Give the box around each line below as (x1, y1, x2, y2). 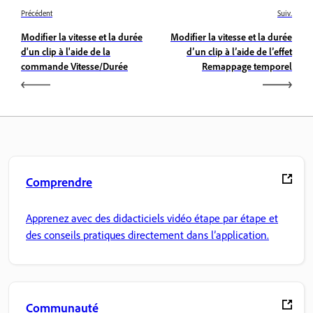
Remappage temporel (202, 59, 292, 72)
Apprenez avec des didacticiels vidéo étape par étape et (26, 211, 278, 226)
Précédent (21, 8, 52, 18)
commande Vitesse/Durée (21, 59, 128, 72)
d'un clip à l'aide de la (21, 45, 110, 57)
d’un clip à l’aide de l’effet (187, 45, 292, 57)
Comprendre (26, 173, 92, 189)
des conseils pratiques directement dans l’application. (26, 228, 269, 242)
